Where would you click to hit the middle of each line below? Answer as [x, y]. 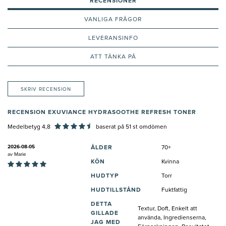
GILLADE [105, 214]
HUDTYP [105, 176]
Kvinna [170, 162]
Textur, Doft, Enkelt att [167, 209]
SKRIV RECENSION [46, 90]
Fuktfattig [174, 190]
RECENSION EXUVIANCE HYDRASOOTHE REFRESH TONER [102, 113]
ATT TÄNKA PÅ [113, 57]
